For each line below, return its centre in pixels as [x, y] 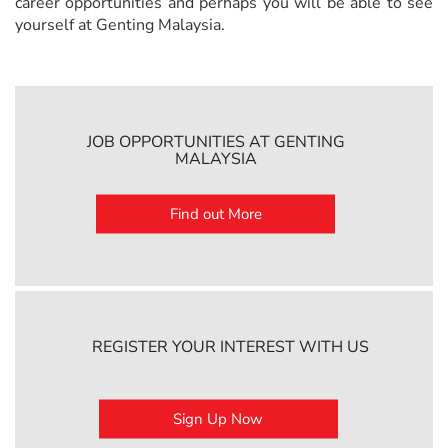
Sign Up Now [218, 418]
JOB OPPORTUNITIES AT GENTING [215, 141]
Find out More [215, 213]
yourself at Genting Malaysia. [120, 25]
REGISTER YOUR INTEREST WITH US [231, 346]
